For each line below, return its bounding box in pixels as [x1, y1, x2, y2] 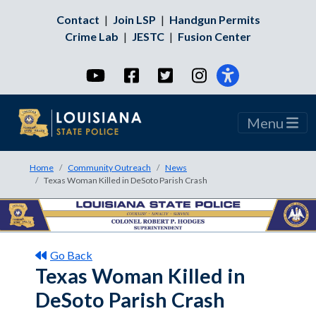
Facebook [138, 68, 193, 81]
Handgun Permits [169, 13, 260, 26]
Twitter [172, 68, 214, 81]
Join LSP [112, 13, 156, 26]
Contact [56, 13, 99, 26]
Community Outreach [68, 162, 151, 173]
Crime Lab [65, 30, 119, 43]
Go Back [50, 248, 92, 262]
